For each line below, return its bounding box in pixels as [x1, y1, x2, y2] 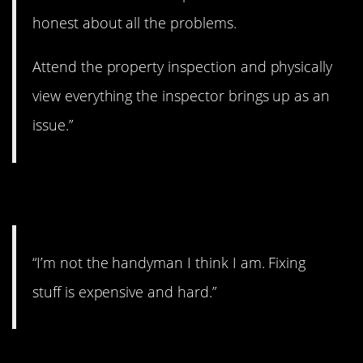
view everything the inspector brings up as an [32, 86, 331, 106]
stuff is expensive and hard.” [32, 281, 216, 301]
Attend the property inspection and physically [32, 57, 333, 77]
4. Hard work [12, 173, 187, 216]
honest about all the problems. [32, 13, 237, 33]
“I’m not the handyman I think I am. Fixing [32, 252, 306, 272]
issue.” [32, 115, 73, 135]
